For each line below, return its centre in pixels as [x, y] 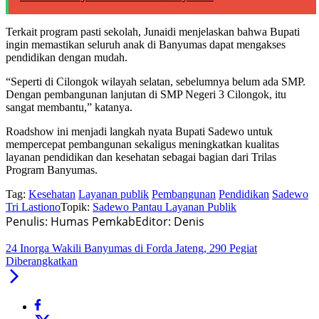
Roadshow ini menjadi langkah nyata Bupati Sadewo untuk [139, 132]
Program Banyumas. [52, 170]
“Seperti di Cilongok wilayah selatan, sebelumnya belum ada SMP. [156, 82]
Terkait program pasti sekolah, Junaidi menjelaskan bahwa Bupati [153, 32]
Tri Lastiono [33, 207]
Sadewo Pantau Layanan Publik [164, 207]
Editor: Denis [170, 222]
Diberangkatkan [42, 261]
